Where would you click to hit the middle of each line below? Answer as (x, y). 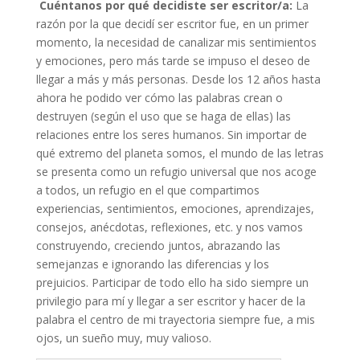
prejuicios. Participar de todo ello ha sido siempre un (172, 282)
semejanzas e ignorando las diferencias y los (152, 264)
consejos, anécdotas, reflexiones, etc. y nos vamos (169, 227)
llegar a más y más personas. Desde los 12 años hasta (178, 79)
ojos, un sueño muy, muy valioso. (123, 337)
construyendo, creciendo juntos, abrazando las (158, 245)
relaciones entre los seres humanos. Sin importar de (171, 134)
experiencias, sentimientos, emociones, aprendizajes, (175, 208)
